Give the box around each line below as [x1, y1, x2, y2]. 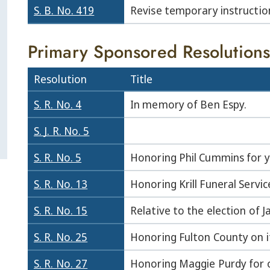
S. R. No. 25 [34, 230, 88, 244]
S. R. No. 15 [34, 203, 88, 218]
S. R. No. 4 [34, 97, 82, 111]
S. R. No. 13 [34, 177, 88, 191]
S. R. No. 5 [34, 150, 82, 165]
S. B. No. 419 [34, 3, 95, 17]
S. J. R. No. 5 [34, 124, 90, 138]
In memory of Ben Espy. [130, 97, 247, 111]
